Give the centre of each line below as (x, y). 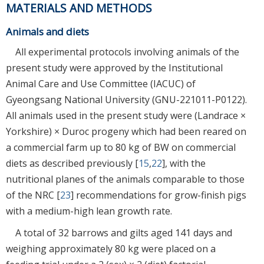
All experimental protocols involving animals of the (127, 52)
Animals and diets (47, 31)
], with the (184, 163)
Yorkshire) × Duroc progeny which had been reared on (126, 131)
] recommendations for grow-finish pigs (159, 195)
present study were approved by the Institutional (114, 67)
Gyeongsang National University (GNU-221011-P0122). (126, 99)
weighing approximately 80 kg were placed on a (111, 248)
